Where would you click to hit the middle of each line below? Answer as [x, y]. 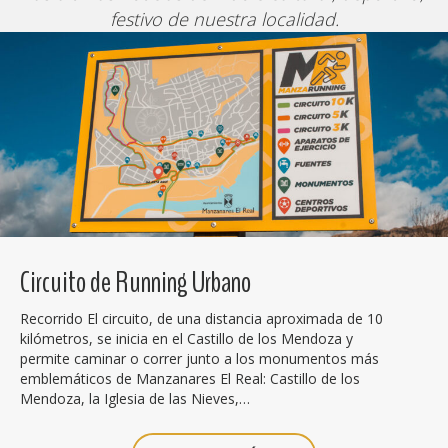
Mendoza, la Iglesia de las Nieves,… [135, 398]
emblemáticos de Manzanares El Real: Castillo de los [190, 378]
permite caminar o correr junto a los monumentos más [199, 358]
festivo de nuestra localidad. [224, 18]
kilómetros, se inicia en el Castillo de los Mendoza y [186, 338]
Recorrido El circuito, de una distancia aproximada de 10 [201, 318]
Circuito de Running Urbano [135, 282]
